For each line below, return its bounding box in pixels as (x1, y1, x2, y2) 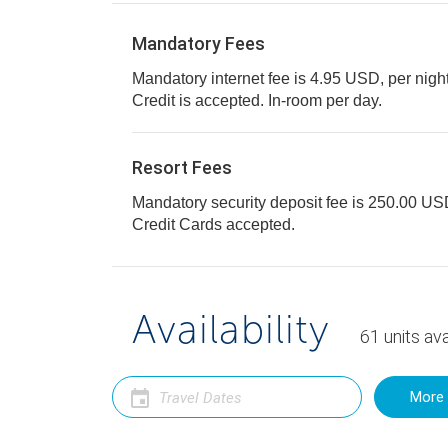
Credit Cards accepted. (179, 216, 295, 233)
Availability (132, 305, 330, 353)
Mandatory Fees (132, 33, 265, 54)
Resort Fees (132, 157, 232, 178)
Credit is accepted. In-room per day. (268, 92, 382, 109)
